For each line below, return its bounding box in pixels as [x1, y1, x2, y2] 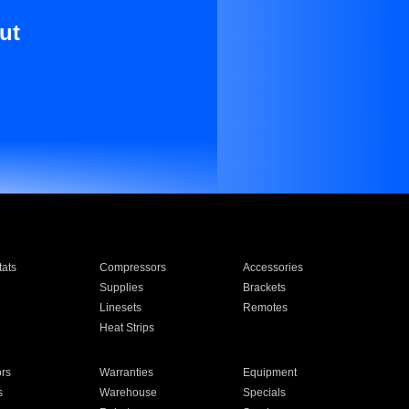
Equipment [243, 366, 298, 379]
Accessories [243, 261, 304, 274]
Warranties [99, 366, 153, 379]
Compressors [99, 261, 166, 274]
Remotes [243, 301, 288, 314]
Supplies [99, 281, 143, 294]
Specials [243, 386, 287, 399]
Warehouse [99, 386, 157, 399]
